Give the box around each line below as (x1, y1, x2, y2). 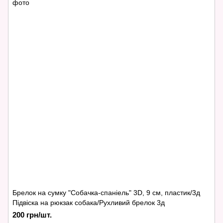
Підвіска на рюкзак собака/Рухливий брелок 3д (12, 199, 165, 207)
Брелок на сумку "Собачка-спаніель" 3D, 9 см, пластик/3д (12, 189, 200, 197)
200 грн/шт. (12, 211, 52, 219)
